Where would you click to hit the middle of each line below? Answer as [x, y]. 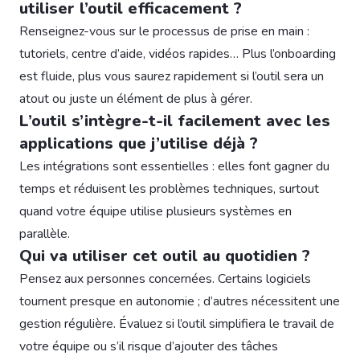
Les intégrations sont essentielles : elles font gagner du [174, 166]
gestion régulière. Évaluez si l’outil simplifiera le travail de [177, 323]
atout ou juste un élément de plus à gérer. [136, 98]
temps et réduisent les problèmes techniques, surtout [169, 188]
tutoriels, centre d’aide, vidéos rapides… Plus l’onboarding [178, 53]
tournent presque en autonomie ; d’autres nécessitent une [180, 301]
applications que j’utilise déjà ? [139, 143]
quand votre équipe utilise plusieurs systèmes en [155, 211]
